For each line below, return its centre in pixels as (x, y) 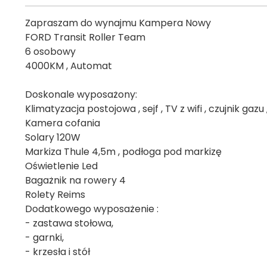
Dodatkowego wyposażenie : (92, 209)
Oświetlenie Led (61, 166)
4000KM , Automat (69, 66)
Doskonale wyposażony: (81, 94)
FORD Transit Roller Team (85, 37)
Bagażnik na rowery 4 (75, 180)
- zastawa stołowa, (69, 223)
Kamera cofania (63, 123)
